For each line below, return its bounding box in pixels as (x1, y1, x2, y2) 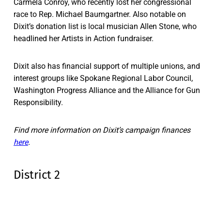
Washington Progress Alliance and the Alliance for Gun (14, 86, 200, 95)
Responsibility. (14, 98, 63, 108)
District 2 (14, 168, 60, 182)
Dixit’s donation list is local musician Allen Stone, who (14, 22, 197, 31)
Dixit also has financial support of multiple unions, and (14, 62, 200, 71)
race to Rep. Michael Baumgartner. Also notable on (14, 10, 186, 19)
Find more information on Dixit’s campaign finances (14, 125, 190, 135)
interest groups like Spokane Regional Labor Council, (14, 74, 193, 83)
